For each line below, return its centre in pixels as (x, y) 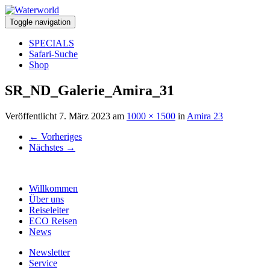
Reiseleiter (49, 210)
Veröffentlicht (32, 116)
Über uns (46, 199)
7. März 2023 (85, 116)
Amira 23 (205, 116)
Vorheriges (60, 136)
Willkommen (53, 188)
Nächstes (47, 147)
